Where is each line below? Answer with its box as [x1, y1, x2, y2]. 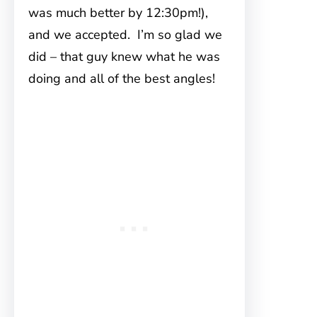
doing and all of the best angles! [28, 70, 215, 87]
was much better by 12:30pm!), [28, 4, 208, 21]
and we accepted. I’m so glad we [28, 26, 222, 43]
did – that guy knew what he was [28, 48, 220, 65]
